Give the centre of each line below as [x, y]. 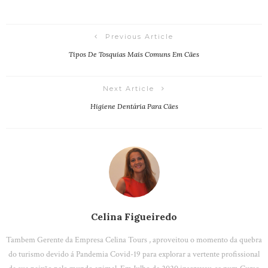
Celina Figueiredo [134, 217]
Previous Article [139, 37]
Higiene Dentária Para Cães [134, 106]
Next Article [129, 89]
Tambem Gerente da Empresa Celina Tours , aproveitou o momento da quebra [134, 240]
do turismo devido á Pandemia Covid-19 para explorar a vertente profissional [134, 254]
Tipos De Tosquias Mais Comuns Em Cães [134, 54]
